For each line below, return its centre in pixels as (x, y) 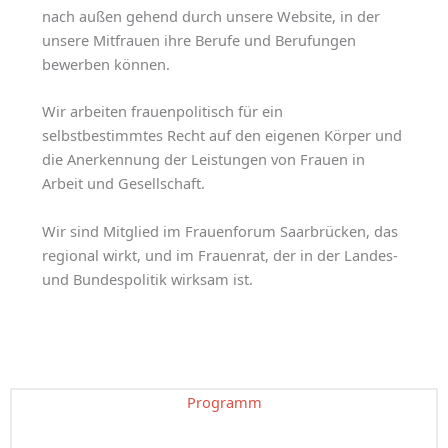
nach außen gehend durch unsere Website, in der (210, 16)
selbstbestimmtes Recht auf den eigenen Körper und (221, 135)
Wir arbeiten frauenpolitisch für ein (162, 111)
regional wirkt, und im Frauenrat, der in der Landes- (219, 254)
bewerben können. (105, 64)
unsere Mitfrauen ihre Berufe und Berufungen (198, 40)
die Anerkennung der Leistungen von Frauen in (203, 159)
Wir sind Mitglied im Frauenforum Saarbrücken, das (219, 230)
